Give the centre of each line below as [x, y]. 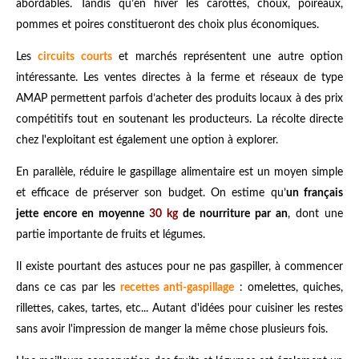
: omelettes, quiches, [289, 288]
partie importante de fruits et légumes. [111, 235]
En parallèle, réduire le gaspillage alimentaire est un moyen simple [179, 173]
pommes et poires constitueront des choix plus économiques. [167, 25]
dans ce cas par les [69, 288]
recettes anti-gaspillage [177, 288]
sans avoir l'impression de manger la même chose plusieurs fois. [172, 330]
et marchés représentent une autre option [227, 57]
